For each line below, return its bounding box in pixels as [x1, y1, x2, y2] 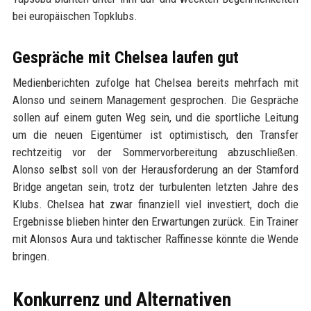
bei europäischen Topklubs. [12, 9, 137, 23]
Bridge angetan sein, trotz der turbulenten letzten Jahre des [12, 180, 299, 194]
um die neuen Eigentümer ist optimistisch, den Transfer [12, 128, 299, 142]
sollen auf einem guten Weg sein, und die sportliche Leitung [12, 110, 299, 124]
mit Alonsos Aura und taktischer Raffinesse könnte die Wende [12, 232, 299, 246]
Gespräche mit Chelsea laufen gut [12, 48, 239, 67]
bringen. [12, 249, 50, 263]
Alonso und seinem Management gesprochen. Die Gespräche [12, 93, 299, 107]
